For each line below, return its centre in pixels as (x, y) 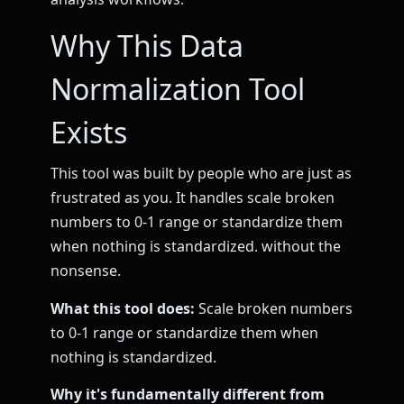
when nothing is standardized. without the (196, 247)
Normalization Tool (178, 89)
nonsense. (86, 271)
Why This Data (147, 46)
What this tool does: (123, 308)
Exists (89, 133)
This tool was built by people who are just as (201, 174)
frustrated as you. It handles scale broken (193, 198)
